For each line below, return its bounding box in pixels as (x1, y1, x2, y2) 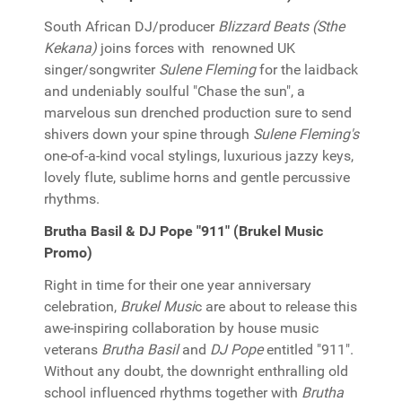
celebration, (44, 298, 120, 315)
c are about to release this (195, 298, 357, 315)
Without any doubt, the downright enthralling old (44, 363, 348, 380)
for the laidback (256, 61, 358, 78)
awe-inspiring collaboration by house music (44, 319, 319, 336)
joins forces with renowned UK (97, 39, 295, 57)
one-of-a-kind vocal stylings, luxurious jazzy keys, (44, 147, 354, 164)
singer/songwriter (44, 61, 159, 78)
